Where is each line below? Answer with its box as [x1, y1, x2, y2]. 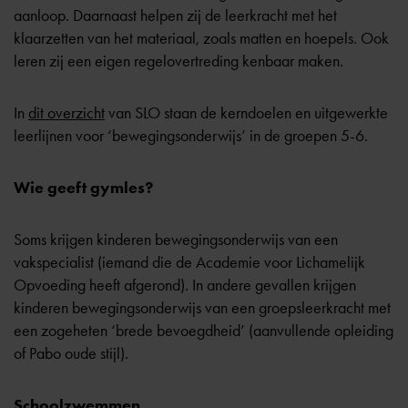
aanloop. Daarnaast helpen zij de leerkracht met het [14, 5, 337, 25]
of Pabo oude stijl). [14, 343, 128, 363]
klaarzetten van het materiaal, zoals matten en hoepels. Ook [14, 28, 389, 48]
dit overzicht [28, 103, 105, 123]
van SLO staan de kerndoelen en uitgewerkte [105, 103, 388, 123]
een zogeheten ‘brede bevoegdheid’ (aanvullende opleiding [14, 321, 393, 341]
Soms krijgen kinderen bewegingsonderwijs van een [14, 229, 338, 250]
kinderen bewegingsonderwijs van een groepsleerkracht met [14, 298, 391, 318]
